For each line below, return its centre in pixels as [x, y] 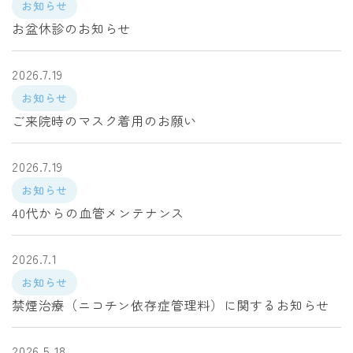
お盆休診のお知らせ [72, 28]
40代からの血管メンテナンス [98, 213]
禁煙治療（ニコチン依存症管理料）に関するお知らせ [171, 305]
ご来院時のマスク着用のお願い [105, 121]
